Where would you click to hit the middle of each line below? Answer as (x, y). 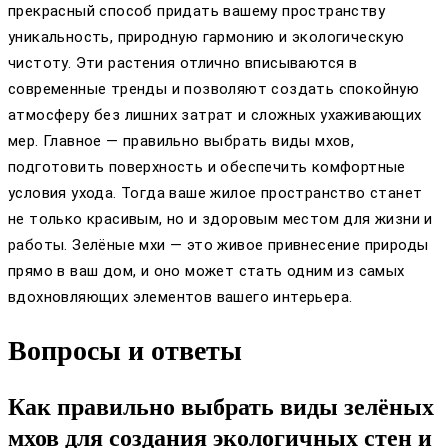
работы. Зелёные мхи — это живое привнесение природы (218, 245)
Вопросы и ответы (125, 351)
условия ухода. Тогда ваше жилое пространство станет (215, 193)
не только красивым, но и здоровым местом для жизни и (220, 219)
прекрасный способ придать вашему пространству (196, 11)
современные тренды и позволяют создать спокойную (214, 89)
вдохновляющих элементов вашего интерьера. (180, 297)
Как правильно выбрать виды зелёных (221, 407)
